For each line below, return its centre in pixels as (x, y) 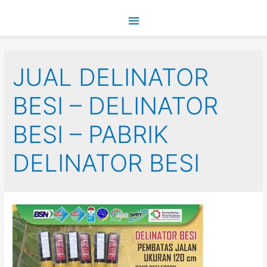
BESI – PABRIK (91, 134)
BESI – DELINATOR (116, 105)
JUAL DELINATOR (111, 77)
